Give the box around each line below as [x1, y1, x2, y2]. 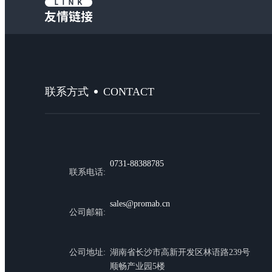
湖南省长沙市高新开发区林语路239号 [110, 248, 251, 257]
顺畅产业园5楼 [110, 262, 166, 271]
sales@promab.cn [110, 199, 171, 208]
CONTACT [103, 85, 155, 98]
